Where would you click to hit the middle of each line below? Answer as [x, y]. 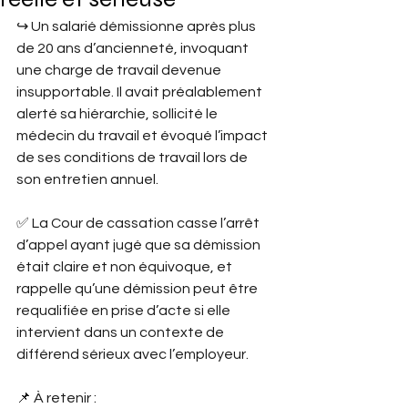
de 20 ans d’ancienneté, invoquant [134, 48]
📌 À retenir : [56, 398]
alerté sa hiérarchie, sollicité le [118, 114]
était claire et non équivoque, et [126, 267]
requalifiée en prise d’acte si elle [125, 311]
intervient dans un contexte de [122, 332]
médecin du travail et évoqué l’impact [143, 136]
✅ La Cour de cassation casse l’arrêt [139, 223]
